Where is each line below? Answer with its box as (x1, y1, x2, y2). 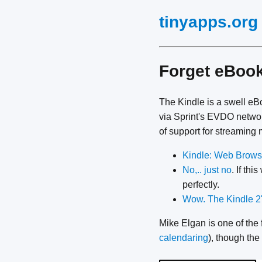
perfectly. (182, 180, 219, 190)
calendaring (159, 233, 208, 243)
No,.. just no (182, 165, 232, 175)
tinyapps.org (159, 13, 258, 31)
